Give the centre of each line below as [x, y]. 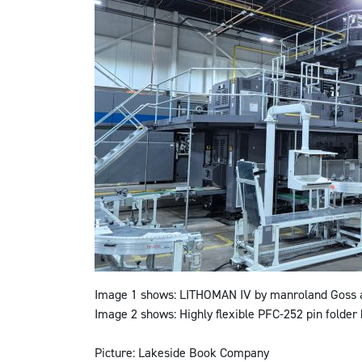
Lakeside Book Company [204, 352]
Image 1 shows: [135, 294]
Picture [114, 352]
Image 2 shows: [135, 314]
